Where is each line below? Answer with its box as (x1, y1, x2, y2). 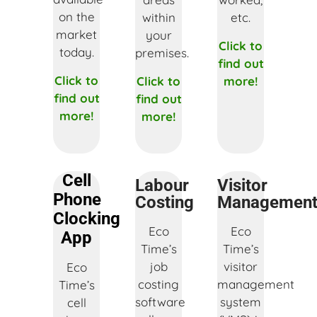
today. (59, 44, 94, 59)
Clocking (53, 208, 120, 229)
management (217, 276, 294, 292)
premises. (135, 45, 189, 60)
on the (58, 8, 95, 24)
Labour (135, 175, 189, 195)
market (56, 26, 97, 42)
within (142, 9, 175, 25)
